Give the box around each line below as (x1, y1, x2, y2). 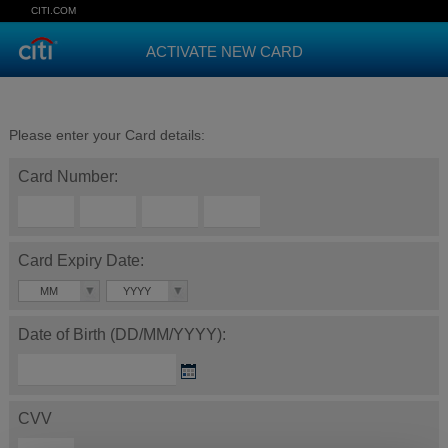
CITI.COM (31, 5, 76, 16)
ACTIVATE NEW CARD (145, 43, 303, 60)
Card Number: (17, 167, 118, 185)
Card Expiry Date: (17, 251, 144, 269)
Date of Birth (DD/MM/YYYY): (17, 325, 226, 343)
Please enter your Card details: (8, 126, 205, 143)
